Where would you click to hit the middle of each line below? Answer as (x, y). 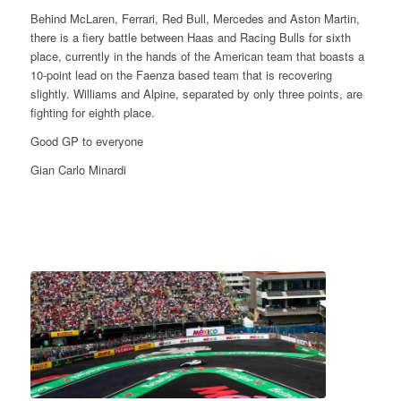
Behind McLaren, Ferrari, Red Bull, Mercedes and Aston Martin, (195, 19)
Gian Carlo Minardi (78, 170)
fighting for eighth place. (92, 113)
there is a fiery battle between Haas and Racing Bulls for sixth (190, 38)
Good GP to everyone (86, 141)
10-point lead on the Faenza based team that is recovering (181, 75)
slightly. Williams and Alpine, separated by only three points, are (196, 94)
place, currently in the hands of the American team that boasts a (197, 56)
